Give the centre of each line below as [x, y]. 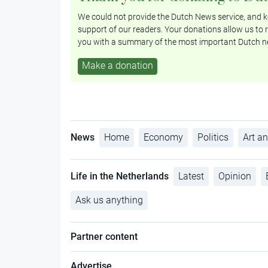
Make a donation [117, 66]
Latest [191, 176]
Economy [163, 137]
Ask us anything [109, 200]
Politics [213, 137]
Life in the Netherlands [119, 176]
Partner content [104, 236]
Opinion [234, 176]
